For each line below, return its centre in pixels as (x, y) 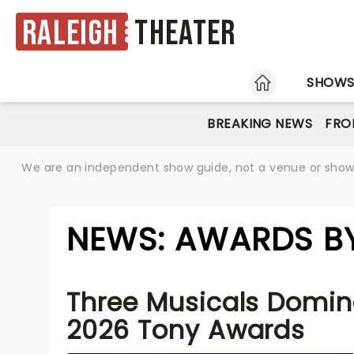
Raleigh (71, 33)
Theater (185, 34)
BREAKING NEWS (260, 124)
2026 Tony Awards (186, 330)
